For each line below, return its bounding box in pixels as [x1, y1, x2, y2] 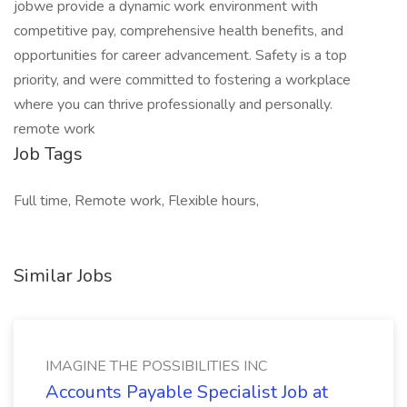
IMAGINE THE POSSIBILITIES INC [45, 356, 267, 376]
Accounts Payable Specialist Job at [45, 380, 328, 404]
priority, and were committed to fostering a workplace [14, 70, 351, 90]
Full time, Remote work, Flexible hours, [14, 191, 259, 211]
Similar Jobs [14, 263, 113, 288]
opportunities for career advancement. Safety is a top [14, 45, 347, 65]
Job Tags [14, 142, 83, 166]
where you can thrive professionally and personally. [14, 94, 333, 114]
